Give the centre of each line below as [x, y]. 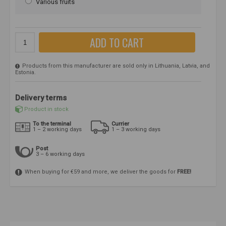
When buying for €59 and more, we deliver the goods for [100, 172]
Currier [120, 124]
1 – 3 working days [136, 130]
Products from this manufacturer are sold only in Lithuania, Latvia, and [115, 66]
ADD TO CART [117, 43]
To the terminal [52, 124]
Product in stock [46, 109]
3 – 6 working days [60, 154]
